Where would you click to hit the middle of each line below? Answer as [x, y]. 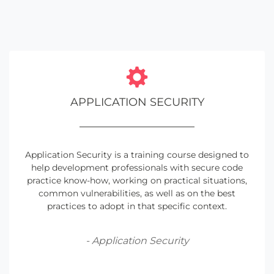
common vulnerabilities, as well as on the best [137, 193]
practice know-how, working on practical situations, [137, 180]
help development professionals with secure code [137, 167]
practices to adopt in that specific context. [137, 206]
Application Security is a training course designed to [137, 154]
